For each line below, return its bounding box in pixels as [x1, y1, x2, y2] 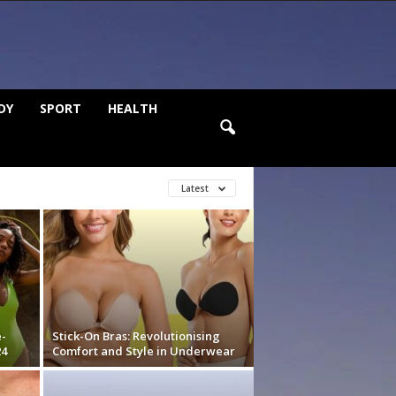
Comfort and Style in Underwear [51, 343, 235, 359]
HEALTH [107, 100, 157, 117]
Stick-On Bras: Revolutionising [51, 328, 220, 344]
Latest [180, 182, 211, 194]
